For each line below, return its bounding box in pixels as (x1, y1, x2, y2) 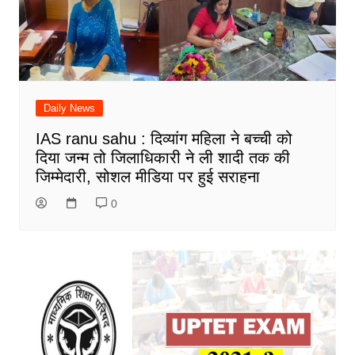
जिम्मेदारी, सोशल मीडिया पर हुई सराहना (35, 167, 260, 185)
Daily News (43, 101, 95, 114)
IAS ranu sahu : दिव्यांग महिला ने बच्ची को (35, 129, 292, 147)
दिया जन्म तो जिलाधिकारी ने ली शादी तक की (35, 148, 290, 166)
